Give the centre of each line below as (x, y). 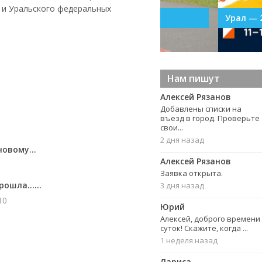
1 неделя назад (189, 240)
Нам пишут (194, 78)
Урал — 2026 (194, 18)
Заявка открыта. (192, 173)
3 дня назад (182, 185)
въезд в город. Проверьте (210, 118)
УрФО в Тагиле (41, 18)
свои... (172, 127)
